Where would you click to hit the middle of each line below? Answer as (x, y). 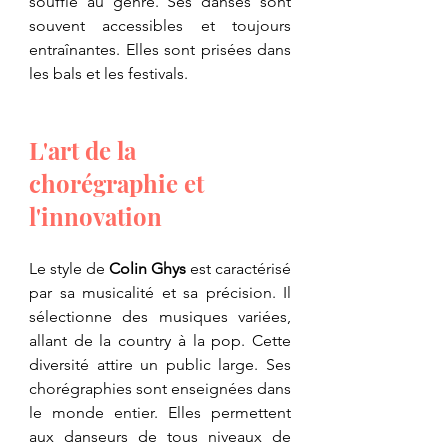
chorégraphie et (119, 183)
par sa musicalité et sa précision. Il (160, 293)
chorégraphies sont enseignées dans (160, 389)
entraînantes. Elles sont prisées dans (160, 50)
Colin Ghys (147, 269)
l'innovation (95, 216)
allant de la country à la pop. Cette (160, 341)
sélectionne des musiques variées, (160, 317)
